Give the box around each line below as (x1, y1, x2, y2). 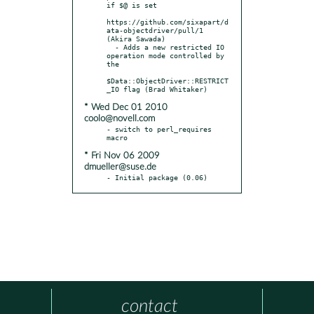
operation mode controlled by (107, 50, 224, 60)
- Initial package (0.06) (107, 172, 207, 182)
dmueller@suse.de (84, 162, 156, 172)
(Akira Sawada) (107, 34, 165, 43)
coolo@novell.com (84, 114, 155, 123)
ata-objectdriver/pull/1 (107, 25, 203, 34)
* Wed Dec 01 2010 (84, 102, 168, 112)
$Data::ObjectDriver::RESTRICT (107, 76, 228, 85)
